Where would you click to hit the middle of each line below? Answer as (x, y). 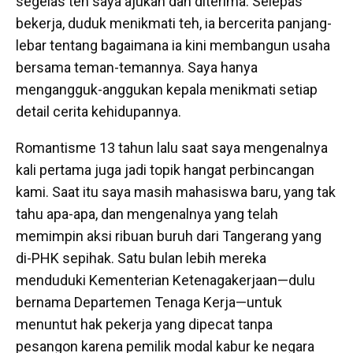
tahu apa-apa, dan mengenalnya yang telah (147, 214)
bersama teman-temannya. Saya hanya (137, 67)
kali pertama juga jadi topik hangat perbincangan (165, 169)
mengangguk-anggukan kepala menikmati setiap (167, 89)
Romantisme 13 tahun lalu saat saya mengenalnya (172, 147)
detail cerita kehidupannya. (98, 111)
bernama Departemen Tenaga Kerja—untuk (149, 302)
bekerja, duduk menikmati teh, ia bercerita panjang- (174, 23)
